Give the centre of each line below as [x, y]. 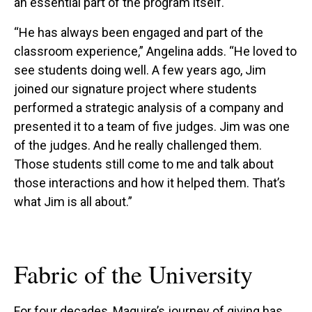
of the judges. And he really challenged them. [138, 145]
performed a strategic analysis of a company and [149, 107]
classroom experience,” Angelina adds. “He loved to [155, 51]
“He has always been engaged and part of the [139, 32]
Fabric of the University [133, 273]
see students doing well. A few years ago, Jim [140, 70]
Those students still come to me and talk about [144, 164]
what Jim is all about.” [73, 201]
